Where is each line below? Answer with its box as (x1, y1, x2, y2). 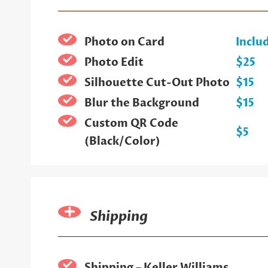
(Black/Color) (84, 133, 160, 149)
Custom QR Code (84, 115, 178, 131)
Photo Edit (84, 54, 144, 70)
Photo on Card (84, 34, 165, 50)
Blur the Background (84, 95, 199, 111)
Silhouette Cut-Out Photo (84, 75, 230, 90)
